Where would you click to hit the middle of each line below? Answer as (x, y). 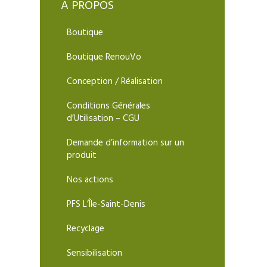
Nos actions (90, 180)
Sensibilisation (95, 254)
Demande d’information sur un (126, 143)
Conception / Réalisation (115, 82)
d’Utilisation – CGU (103, 119)
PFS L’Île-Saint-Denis (106, 205)
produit (82, 156)
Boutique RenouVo (104, 58)
